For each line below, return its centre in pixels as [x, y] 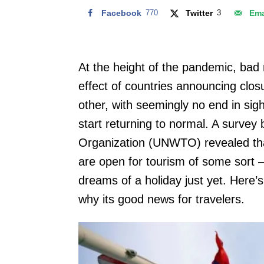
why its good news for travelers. [161, 199]
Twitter [199, 13]
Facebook [121, 13]
